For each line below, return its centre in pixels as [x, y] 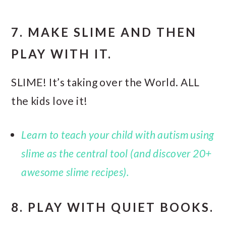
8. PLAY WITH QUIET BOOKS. [113, 207]
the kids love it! [49, 100]
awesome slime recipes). [75, 172]
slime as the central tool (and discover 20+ [117, 153]
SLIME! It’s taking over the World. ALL [105, 82]
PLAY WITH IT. [62, 53]
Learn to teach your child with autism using [118, 134]
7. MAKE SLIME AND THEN [104, 32]
